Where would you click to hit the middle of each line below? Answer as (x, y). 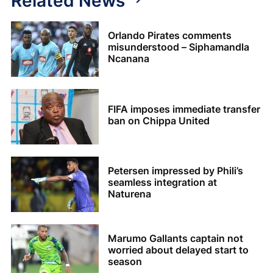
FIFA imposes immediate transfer (184, 109)
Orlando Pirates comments (170, 36)
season (125, 262)
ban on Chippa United (159, 120)
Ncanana (129, 59)
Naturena (129, 194)
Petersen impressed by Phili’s (175, 171)
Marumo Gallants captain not (175, 239)
